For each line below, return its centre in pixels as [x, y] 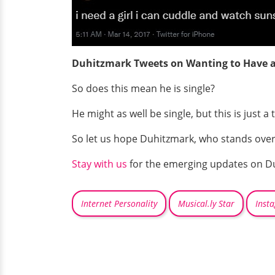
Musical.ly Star [206, 204]
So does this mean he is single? [143, 89]
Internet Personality [119, 204]
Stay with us [99, 164]
